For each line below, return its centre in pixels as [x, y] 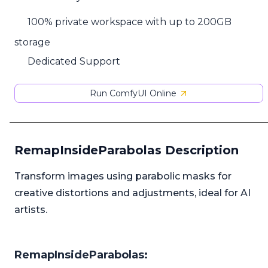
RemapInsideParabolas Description [127, 150]
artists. [31, 210]
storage [32, 42]
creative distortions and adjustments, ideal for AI [133, 193]
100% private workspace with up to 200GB [130, 22]
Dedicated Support [74, 61]
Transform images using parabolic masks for [123, 176]
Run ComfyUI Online [133, 94]
